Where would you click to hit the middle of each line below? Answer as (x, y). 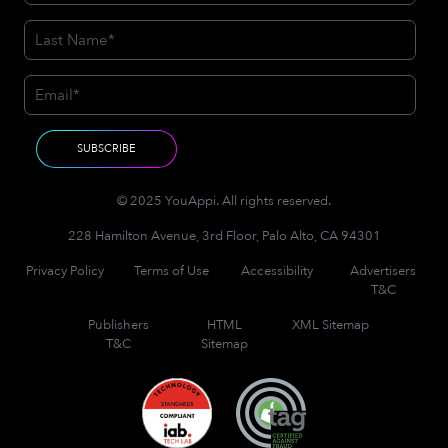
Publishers (118, 325)
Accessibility (277, 271)
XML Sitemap (330, 325)
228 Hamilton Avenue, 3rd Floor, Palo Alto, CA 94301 (224, 236)
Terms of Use (171, 271)
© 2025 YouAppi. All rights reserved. (224, 201)
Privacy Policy (65, 271)
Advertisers (383, 271)
